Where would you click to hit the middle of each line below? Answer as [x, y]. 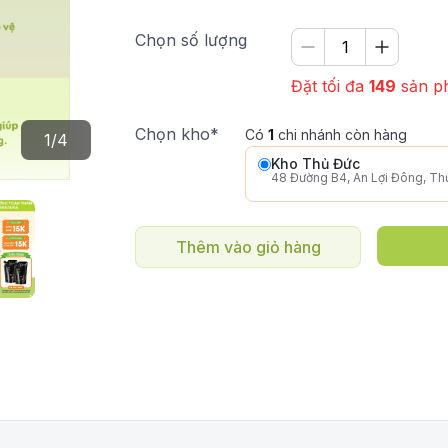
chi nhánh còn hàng [340, 134]
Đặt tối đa [330, 86]
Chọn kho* [177, 134]
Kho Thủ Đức [315, 163]
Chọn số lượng [191, 40]
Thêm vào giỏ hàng [248, 247]
